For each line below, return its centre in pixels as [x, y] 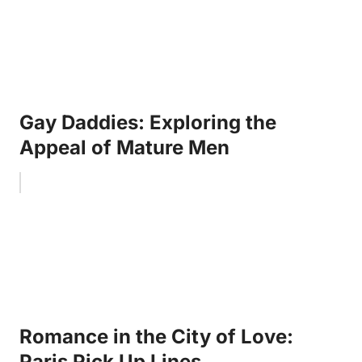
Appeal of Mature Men [124, 147]
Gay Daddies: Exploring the [148, 122]
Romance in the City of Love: [156, 336]
